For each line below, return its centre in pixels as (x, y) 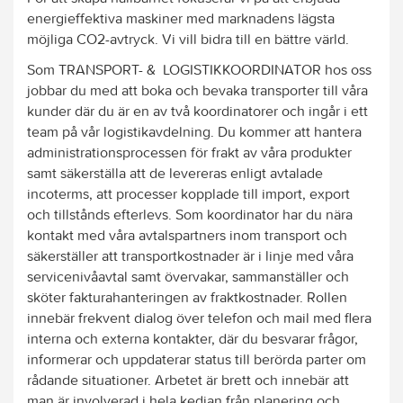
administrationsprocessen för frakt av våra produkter (189, 152)
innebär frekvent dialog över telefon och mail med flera (199, 318)
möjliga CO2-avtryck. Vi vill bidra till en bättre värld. (188, 38)
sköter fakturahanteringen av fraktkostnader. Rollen (187, 297)
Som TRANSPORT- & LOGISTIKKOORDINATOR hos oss (199, 69)
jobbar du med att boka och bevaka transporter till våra (197, 90)
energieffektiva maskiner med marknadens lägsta (181, 18)
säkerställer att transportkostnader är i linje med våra (190, 255)
